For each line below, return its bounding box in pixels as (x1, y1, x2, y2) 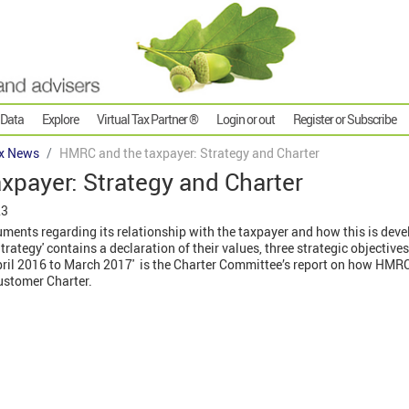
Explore (42, 110, 79, 129)
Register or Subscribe (293, 110, 396, 129)
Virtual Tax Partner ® (97, 110, 198, 129)
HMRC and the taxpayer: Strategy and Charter (59, 144, 320, 163)
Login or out (216, 110, 275, 129)
